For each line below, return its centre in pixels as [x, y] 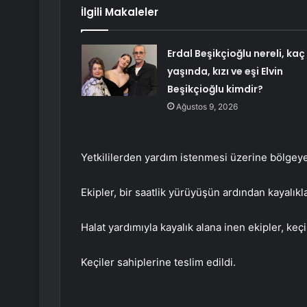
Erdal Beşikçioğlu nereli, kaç [236, 54]
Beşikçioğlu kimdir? [215, 89]
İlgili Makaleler [120, 12]
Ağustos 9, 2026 [207, 107]
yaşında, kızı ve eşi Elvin [225, 72]
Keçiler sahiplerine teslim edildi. [158, 262]
